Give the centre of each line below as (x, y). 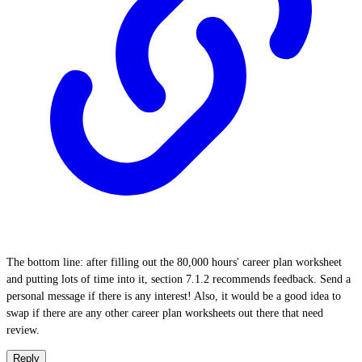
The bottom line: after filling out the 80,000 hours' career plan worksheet (174, 262)
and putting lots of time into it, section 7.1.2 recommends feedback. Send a (179, 279)
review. (23, 330)
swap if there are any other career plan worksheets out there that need (165, 313)
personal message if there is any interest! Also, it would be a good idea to (174, 296)
